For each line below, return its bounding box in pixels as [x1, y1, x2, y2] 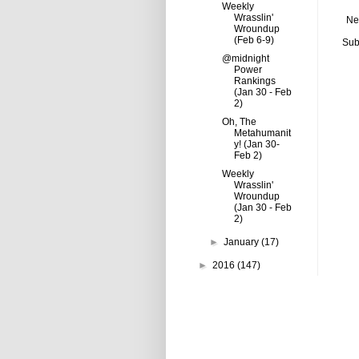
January [224, 236, 262, 248]
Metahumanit [233, 127, 291, 139]
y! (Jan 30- [233, 139, 280, 150]
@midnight [221, 53, 269, 64]
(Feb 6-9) [233, 34, 274, 46]
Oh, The [221, 116, 256, 127]
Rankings [233, 75, 276, 87]
